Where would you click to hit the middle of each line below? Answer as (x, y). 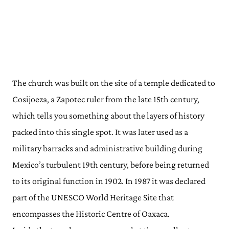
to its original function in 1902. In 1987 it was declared (109, 181)
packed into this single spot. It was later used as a (100, 132)
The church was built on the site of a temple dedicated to (114, 83)
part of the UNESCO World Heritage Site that (93, 197)
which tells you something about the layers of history (108, 115)
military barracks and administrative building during (107, 148)
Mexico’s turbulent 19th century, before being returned (111, 164)
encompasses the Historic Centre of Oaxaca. (91, 213)
